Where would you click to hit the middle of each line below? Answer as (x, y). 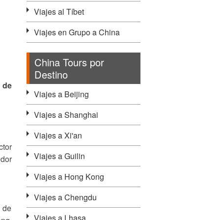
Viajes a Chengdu (65, 197)
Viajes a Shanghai (66, 115)
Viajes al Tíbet (59, 12)
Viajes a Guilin (59, 156)
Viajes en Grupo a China (77, 32)
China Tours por (69, 62)
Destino (51, 74)
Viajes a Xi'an (58, 135)
